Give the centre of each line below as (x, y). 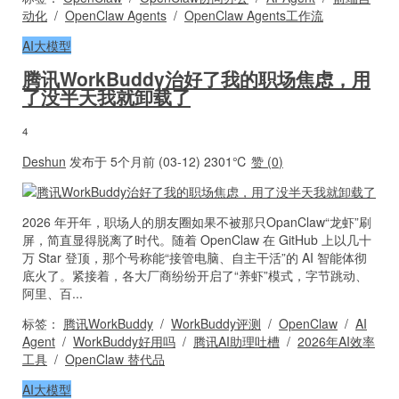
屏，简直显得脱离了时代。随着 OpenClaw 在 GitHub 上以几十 (197, 239)
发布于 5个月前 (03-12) (135, 161)
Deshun (44, 161)
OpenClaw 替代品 (115, 358)
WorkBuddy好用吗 (124, 341)
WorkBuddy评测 (216, 323)
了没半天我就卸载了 (106, 97)
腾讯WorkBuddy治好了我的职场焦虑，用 (196, 79)
